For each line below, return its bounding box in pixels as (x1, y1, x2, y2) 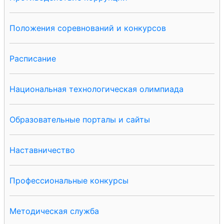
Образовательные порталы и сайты (9, 114, 150, 124)
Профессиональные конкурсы (9, 175, 128, 185)
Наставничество (9, 144, 75, 155)
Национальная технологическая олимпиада (9, 83, 183, 94)
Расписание (9, 53, 56, 63)
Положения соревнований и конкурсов (9, 22, 166, 33)
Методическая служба (9, 205, 99, 216)
